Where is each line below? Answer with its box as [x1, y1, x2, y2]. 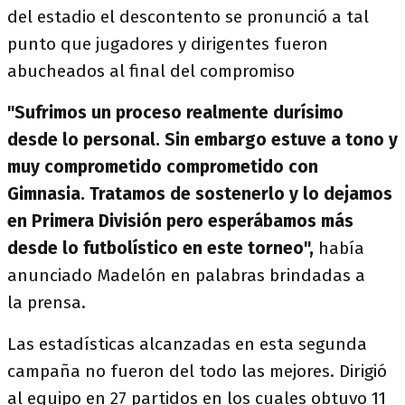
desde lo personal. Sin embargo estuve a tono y [7, 129, 398, 150]
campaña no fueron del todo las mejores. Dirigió [7, 361, 387, 381]
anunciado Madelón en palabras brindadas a [7, 265, 365, 286]
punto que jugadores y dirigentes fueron [7, 33, 328, 54]
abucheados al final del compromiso [7, 61, 295, 81]
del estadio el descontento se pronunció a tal [7, 6, 369, 27]
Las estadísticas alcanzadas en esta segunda [7, 334, 367, 354]
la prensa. [7, 292, 86, 313]
